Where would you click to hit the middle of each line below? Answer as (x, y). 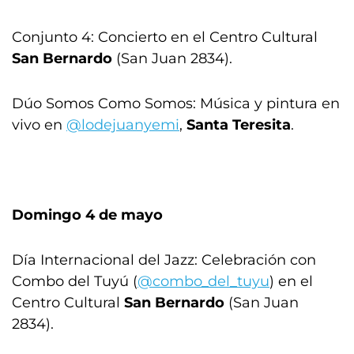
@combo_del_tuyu (203, 281)
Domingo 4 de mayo (87, 215)
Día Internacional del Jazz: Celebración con (164, 260)
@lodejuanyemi (123, 124)
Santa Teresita (239, 124)
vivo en (39, 124)
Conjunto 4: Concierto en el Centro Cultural (165, 37)
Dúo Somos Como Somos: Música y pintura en (176, 103)
